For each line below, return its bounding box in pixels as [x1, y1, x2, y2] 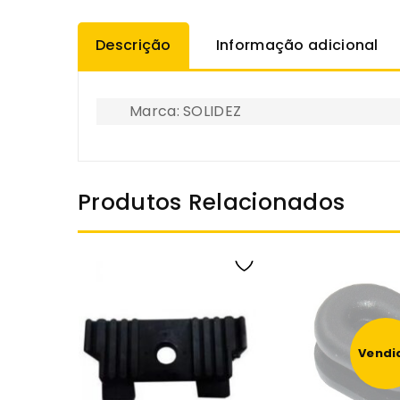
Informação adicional [215, 34, 379, 55]
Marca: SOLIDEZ [129, 100, 242, 121]
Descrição [96, 34, 171, 55]
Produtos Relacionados [78, 186, 346, 218]
